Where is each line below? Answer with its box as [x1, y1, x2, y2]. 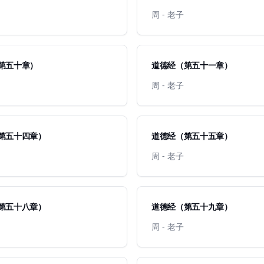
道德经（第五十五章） [151, 130, 232, 141]
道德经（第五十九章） [151, 201, 232, 212]
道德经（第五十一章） [151, 60, 232, 71]
